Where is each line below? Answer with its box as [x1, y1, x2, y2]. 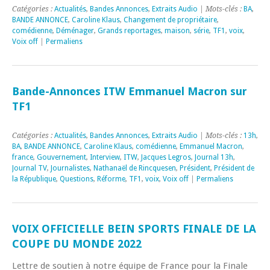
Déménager [56, 26, 94, 35]
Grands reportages [98, 26, 161, 35]
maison [165, 26, 190, 35]
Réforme [97, 174, 125, 183]
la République [12, 174, 56, 183]
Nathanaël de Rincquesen [93, 163, 176, 172]
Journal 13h [195, 152, 233, 162]
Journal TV [12, 163, 47, 172]
